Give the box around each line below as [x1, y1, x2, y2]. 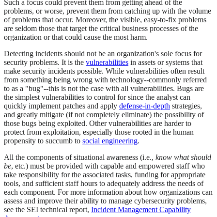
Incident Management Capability [91, 205, 191, 214]
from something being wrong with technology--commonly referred [4, 76, 207, 84]
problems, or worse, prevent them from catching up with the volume [4, 7, 211, 15]
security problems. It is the [4, 58, 86, 67]
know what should [155, 153, 211, 162]
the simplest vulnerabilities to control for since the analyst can [4, 93, 190, 102]
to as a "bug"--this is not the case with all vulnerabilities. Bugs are [4, 84, 204, 93]
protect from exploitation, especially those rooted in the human [4, 128, 194, 137]
